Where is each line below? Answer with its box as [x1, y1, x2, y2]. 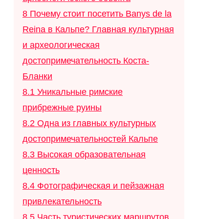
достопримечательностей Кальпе [22, 134, 158, 144]
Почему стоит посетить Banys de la [30, 9, 172, 19]
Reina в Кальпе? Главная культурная [22, 24, 174, 35]
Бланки [22, 71, 52, 82]
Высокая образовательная [37, 150, 146, 160]
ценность [22, 165, 60, 175]
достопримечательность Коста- [22, 56, 149, 66]
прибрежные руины [22, 103, 102, 113]
